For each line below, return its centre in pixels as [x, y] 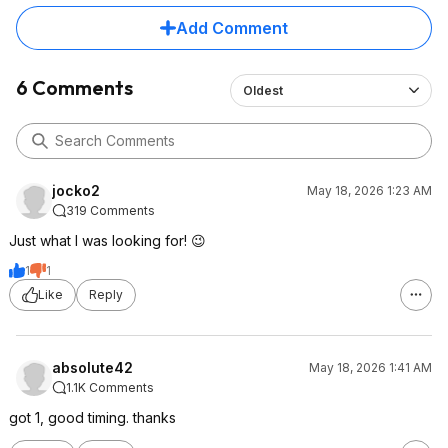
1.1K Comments [110, 387]
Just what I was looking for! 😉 [107, 240]
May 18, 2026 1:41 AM [370, 367]
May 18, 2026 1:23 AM [369, 190]
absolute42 [92, 367]
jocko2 [76, 190]
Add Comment [232, 27]
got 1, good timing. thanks [92, 417]
